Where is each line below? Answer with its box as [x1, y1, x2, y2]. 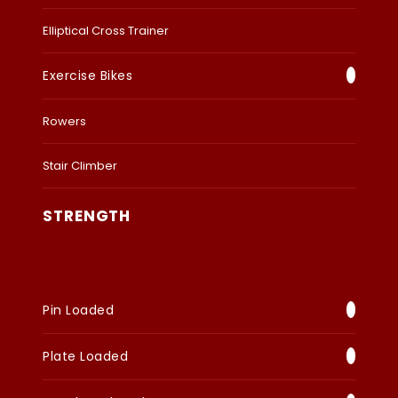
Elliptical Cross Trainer [43, 22, 169, 40]
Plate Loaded [43, 347, 128, 366]
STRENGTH [43, 205, 131, 227]
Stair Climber [43, 157, 117, 175]
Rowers [43, 113, 86, 131]
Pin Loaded [43, 301, 114, 320]
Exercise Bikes [43, 67, 132, 85]
